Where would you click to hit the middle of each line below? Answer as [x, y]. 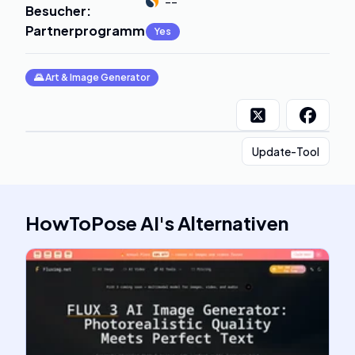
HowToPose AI [92, 223]
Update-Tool [286, 151]
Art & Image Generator [97, 77]
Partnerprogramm [85, 30]
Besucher [56, 11]
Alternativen [233, 223]
